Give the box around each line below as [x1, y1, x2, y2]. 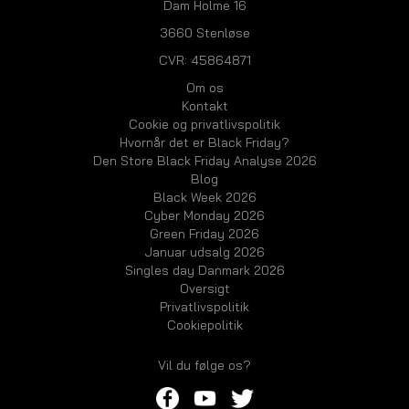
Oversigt [179, 280, 230, 297]
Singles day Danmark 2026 [124, 262, 285, 278]
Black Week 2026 [152, 189, 257, 205]
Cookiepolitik [166, 317, 243, 333]
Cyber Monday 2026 [144, 207, 265, 224]
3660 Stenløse [159, 25, 250, 41]
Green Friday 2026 [150, 225, 259, 242]
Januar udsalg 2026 [144, 244, 265, 260]
